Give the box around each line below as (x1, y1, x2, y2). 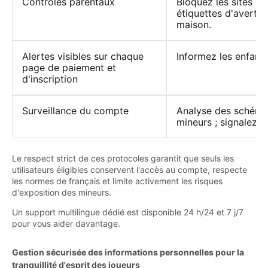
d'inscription (22, 72, 78, 85)
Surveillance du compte (22, 104, 129, 117)
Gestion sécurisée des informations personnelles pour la (12, 246, 244, 257)
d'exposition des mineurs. (12, 187, 111, 197)
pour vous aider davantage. (12, 218, 120, 229)
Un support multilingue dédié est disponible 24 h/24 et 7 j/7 (12, 206, 243, 217)
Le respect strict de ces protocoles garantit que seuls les (12, 153, 234, 163)
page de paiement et (22, 61, 116, 74)
